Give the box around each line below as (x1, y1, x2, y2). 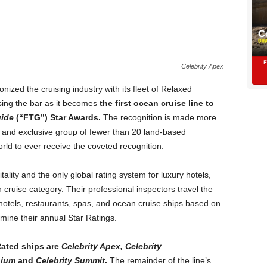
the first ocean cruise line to (99, 98, 214, 108)
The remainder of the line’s (107, 256, 211, 265)
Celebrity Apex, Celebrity (61, 241, 162, 251)
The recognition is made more (103, 113, 216, 122)
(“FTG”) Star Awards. (13, 113, 103, 122)
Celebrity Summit (35, 256, 105, 265)
